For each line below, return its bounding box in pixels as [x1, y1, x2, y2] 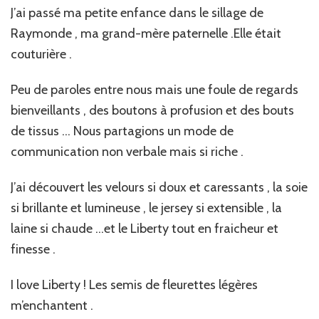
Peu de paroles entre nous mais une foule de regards [11, 82, 298, 98]
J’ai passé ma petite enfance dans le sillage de [11, 5, 263, 21]
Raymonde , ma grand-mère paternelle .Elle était [11, 26, 281, 42]
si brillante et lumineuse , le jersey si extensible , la [11, 200, 282, 216]
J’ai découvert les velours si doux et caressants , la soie [11, 179, 308, 196]
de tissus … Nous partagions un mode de [11, 123, 234, 140]
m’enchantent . [11, 298, 93, 314]
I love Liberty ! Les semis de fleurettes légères [11, 277, 258, 293]
